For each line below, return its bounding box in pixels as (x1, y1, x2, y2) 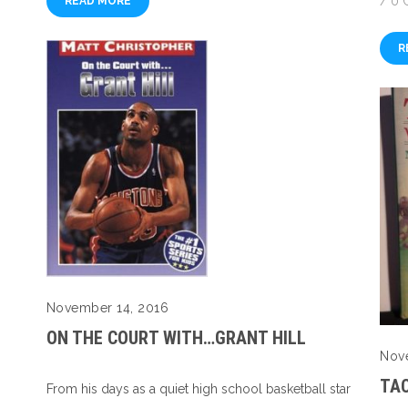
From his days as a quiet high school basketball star (46, 382, 351, 397)
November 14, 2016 (46, 301, 169, 316)
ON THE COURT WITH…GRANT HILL (46, 327, 306, 350)
